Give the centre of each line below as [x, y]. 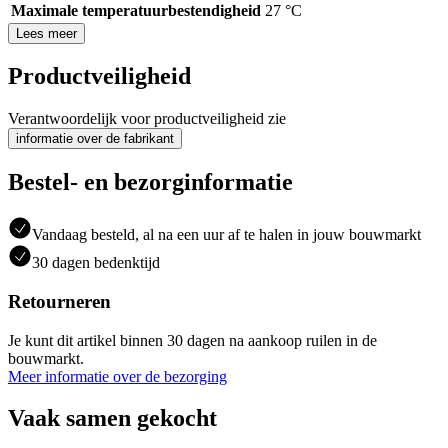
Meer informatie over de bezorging [117, 376]
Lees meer [46, 33]
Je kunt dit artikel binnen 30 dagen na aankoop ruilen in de [192, 340]
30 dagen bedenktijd [96, 263]
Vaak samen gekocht [112, 418]
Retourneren [59, 301]
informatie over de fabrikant [95, 139]
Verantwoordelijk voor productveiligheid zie [147, 119]
